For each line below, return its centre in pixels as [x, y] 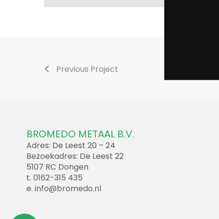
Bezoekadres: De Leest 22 [75, 156]
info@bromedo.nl [68, 188]
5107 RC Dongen [57, 167]
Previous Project [87, 69]
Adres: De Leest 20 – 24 [71, 145]
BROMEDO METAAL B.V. [80, 134]
